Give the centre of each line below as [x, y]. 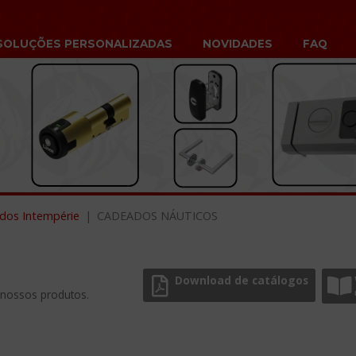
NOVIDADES [238, 43]
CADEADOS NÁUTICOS [158, 216]
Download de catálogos [242, 281]
